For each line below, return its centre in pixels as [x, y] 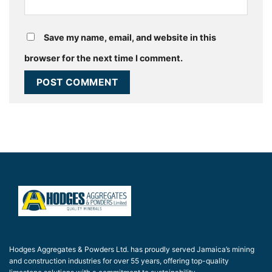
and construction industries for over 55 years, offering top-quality [119, 261]
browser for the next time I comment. [104, 58]
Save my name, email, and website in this [130, 37]
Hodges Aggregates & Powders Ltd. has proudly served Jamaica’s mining [132, 250]
